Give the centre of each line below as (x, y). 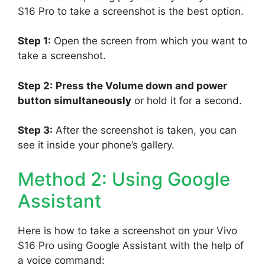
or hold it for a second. (187, 100)
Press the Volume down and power (141, 85)
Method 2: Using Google (124, 179)
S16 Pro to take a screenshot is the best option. (131, 11)
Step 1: (34, 41)
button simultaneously (75, 100)
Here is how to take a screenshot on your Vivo (127, 230)
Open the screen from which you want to (149, 41)
